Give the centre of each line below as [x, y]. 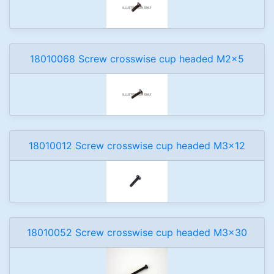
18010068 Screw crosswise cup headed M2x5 [137, 59]
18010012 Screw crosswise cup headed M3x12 [137, 146]
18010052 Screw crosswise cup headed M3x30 [137, 232]
